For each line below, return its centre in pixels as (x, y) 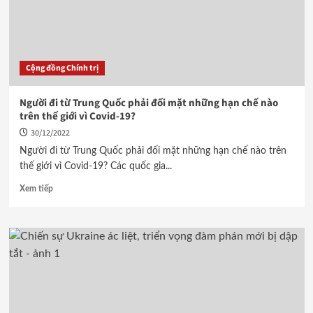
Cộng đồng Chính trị (62, 68)
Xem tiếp (36, 189)
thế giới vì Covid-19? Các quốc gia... (95, 166)
